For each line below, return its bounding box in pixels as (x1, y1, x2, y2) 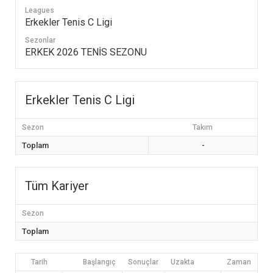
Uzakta (171, 257, 194, 266)
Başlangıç (83, 257, 116, 266)
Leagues (25, 5, 54, 15)
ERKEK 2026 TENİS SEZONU (25, 46, 147, 58)
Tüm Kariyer (25, 178, 89, 193)
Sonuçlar (128, 257, 158, 266)
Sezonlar (25, 35, 55, 44)
